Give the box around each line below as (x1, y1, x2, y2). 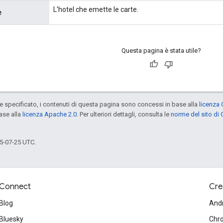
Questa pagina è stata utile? (121, 46, 201, 54)
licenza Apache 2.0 (22, 110, 77, 118)
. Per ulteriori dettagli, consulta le (77, 110, 171, 118)
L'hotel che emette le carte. (53, 5, 138, 13)
